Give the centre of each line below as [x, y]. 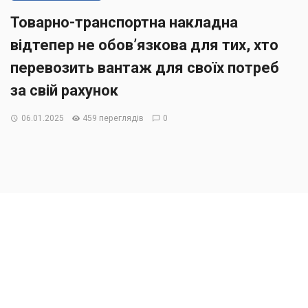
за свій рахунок [64, 91]
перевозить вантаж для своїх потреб [145, 68]
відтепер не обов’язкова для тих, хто [144, 45]
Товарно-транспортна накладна [124, 23]
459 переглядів [113, 119]
